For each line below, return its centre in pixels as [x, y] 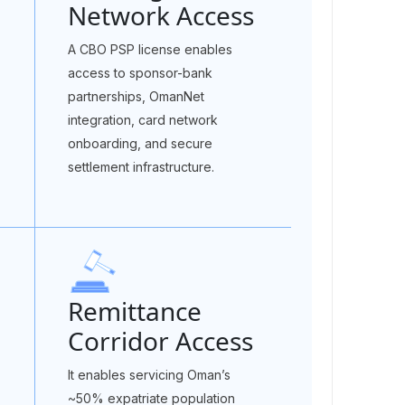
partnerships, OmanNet [136, 96]
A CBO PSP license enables [150, 49]
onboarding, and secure [140, 143]
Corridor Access [160, 341]
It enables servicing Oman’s [149, 375]
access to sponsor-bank [140, 73]
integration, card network [143, 120]
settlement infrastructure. [141, 167]
